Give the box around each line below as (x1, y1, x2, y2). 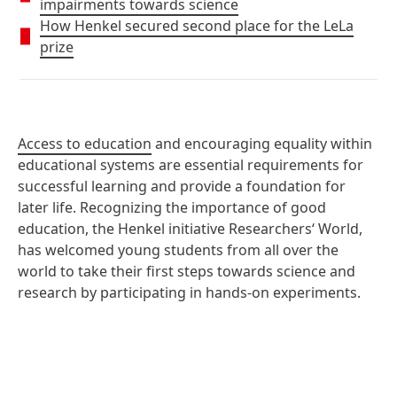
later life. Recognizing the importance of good (18, 198, 326, 217)
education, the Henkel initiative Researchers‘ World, (18, 219, 362, 238)
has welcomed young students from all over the (18, 240, 339, 260)
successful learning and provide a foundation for (18, 176, 346, 196)
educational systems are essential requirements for (18, 155, 363, 175)
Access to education (18, 134, 152, 153)
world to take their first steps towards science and (18, 261, 355, 281)
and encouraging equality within (152, 134, 372, 153)
